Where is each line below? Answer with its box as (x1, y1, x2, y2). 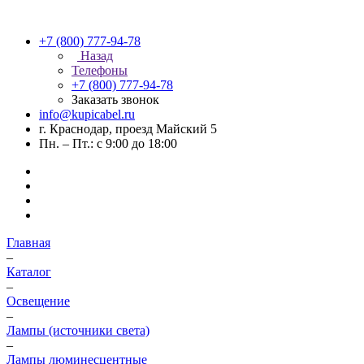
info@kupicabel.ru (39, 107, 135, 121)
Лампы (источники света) (6, 323, 149, 337)
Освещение (6, 294, 70, 308)
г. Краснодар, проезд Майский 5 (39, 122, 217, 136)
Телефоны (71, 63, 128, 77)
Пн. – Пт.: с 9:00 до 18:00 (39, 136, 177, 150)
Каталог (6, 265, 51, 279)
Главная (6, 236, 50, 249)
